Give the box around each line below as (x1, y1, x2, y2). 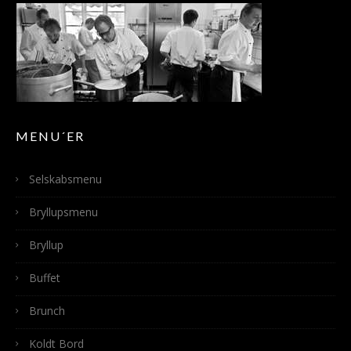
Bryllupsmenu (29, 204, 98, 220)
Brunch (29, 303, 65, 319)
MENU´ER (16, 128, 85, 144)
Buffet (29, 270, 60, 286)
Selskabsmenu (29, 172, 102, 187)
